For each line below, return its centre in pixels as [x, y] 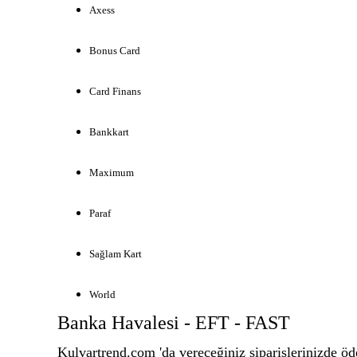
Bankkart [109, 132]
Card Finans [115, 91]
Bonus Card [115, 51]
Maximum [112, 173]
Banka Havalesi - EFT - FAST [174, 322]
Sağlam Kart [116, 254]
